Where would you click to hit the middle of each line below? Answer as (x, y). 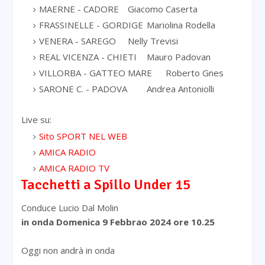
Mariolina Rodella (181, 25)
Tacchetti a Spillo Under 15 (106, 184)
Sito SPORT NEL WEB (83, 136)
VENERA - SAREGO (77, 41)
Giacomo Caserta (163, 9)
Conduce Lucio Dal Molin (71, 207)
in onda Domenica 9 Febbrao (85, 222)
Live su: (38, 119)
